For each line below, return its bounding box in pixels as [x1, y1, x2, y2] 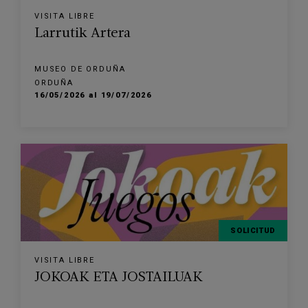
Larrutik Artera [34, 27, 131, 41]
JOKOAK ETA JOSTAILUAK [34, 271, 203, 285]
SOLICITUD [230, 226, 276, 235]
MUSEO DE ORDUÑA [34, 65, 126, 74]
